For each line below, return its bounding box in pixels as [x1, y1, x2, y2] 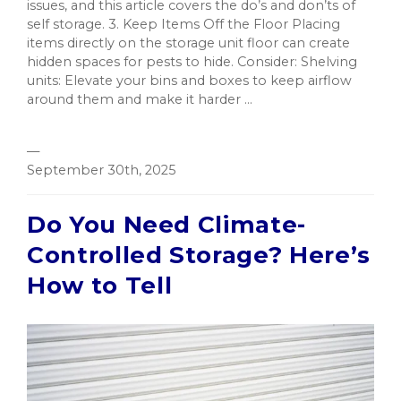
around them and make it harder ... [27, 90, 252, 107]
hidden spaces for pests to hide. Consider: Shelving [27, 53, 357, 70]
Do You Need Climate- [27, 209, 306, 239]
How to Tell [27, 270, 173, 300]
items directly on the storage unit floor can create [27, 34, 350, 51]
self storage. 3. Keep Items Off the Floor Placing [27, 15, 340, 32]
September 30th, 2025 [27, 161, 175, 178]
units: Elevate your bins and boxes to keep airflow [27, 72, 352, 89]
